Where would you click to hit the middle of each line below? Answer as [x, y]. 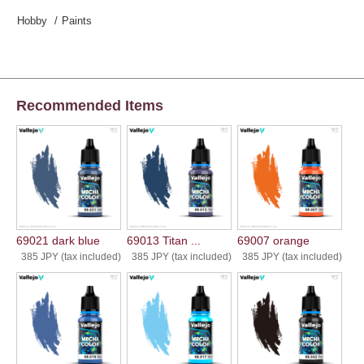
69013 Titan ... [163, 240]
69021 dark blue [58, 240]
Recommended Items [90, 105]
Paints [77, 21]
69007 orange [273, 240]
